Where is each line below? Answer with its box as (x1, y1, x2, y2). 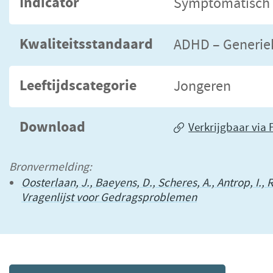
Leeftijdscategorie (19, 76, 136, 96)
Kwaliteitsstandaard (19, 34, 153, 55)
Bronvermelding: (9, 159, 92, 175)
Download (19, 117, 85, 138)
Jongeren (173, 76, 231, 96)
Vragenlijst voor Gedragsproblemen (21, 190, 197, 205)
